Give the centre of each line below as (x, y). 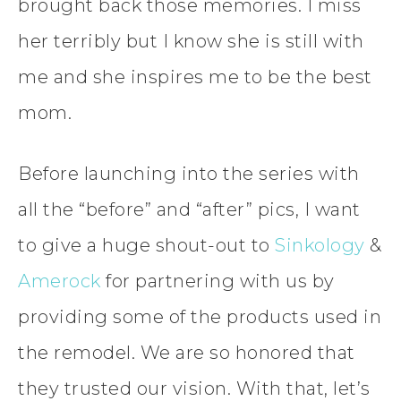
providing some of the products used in (200, 316)
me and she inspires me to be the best (195, 77)
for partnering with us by (218, 281)
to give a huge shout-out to (146, 245)
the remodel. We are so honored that (187, 352)
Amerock (60, 281)
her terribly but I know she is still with (191, 41)
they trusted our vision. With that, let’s (194, 388)
